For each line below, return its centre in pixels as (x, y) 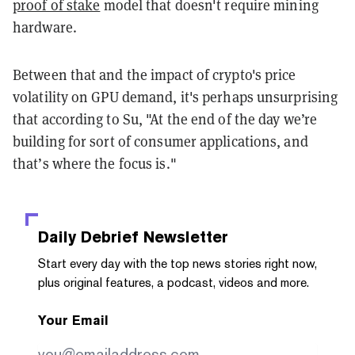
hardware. (45, 27)
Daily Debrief (88, 237)
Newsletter (183, 237)
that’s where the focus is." (95, 163)
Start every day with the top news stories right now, (177, 263)
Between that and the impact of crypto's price (155, 74)
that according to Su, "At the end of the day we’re (165, 119)
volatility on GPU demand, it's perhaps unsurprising (176, 97)
